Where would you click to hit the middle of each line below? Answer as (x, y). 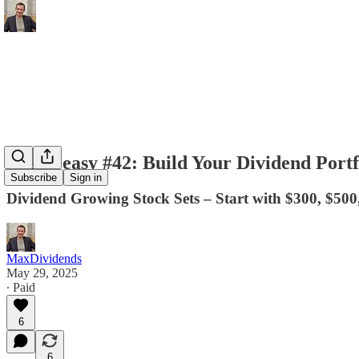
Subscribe (34, 178)
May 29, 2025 (42, 272)
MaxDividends (44, 258)
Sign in (86, 178)
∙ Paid (21, 287)
